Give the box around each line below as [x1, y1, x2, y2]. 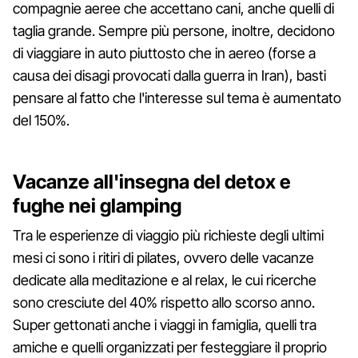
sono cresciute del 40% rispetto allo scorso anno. [13, 293, 315, 311]
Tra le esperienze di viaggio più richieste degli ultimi [13, 226, 324, 244]
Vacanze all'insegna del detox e [13, 169, 291, 193]
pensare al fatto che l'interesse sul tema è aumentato [13, 89, 341, 106]
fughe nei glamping [13, 193, 181, 217]
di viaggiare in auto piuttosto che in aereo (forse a [13, 44, 316, 62]
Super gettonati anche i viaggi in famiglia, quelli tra [13, 316, 316, 333]
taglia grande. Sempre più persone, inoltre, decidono [13, 22, 335, 39]
